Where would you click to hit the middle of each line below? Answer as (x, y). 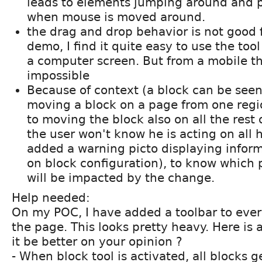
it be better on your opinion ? (97, 241)
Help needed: (51, 197)
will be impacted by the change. (121, 177)
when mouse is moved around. (116, 17)
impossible (58, 75)
